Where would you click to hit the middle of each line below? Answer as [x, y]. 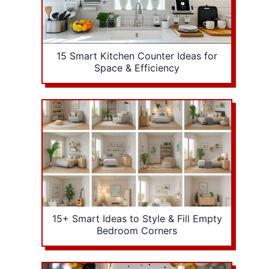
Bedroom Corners [137, 230]
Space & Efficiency [137, 68]
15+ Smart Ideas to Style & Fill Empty [137, 218]
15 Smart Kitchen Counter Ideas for [137, 56]
